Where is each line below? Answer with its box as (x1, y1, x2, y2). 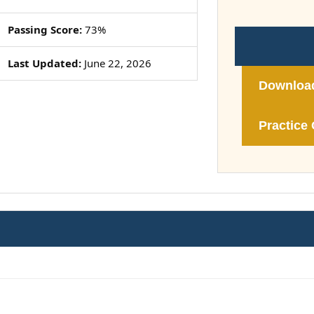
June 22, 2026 (81, 56, 151, 70)
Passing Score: (7, 22, 82, 36)
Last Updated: (7, 56, 81, 70)
